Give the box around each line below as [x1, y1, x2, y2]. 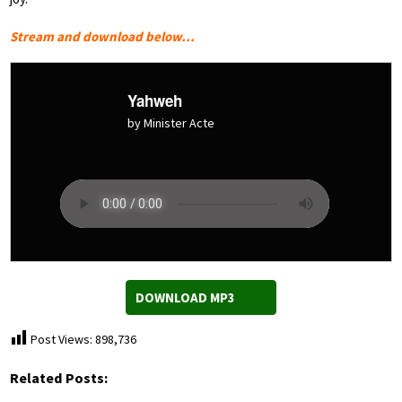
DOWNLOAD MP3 [135, 289, 235, 307]
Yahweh [127, 90, 182, 112]
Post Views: [31, 331, 92, 348]
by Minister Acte [127, 115, 214, 132]
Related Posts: [10, 369, 108, 388]
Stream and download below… [10, 28, 195, 46]
